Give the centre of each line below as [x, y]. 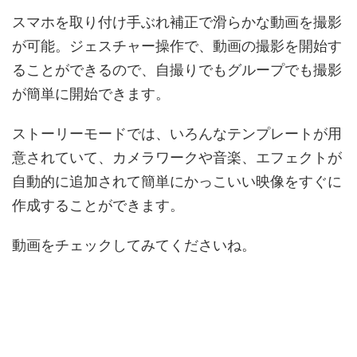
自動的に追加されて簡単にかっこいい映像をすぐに [177, 182]
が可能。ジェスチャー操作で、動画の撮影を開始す [177, 46]
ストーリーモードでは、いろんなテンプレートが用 [177, 134]
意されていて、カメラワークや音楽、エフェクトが [177, 158]
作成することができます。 [98, 206]
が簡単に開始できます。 [91, 94]
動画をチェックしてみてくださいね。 [134, 245]
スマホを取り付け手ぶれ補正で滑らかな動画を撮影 [177, 22]
